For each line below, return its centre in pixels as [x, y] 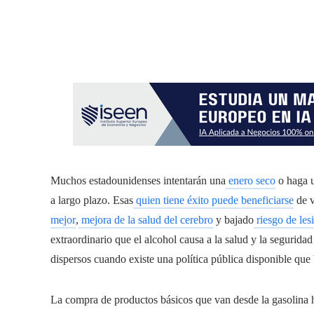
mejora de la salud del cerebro [146, 220]
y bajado [233, 220]
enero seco [251, 180]
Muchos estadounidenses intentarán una [138, 180]
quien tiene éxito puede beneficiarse [213, 200]
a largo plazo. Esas [92, 200]
